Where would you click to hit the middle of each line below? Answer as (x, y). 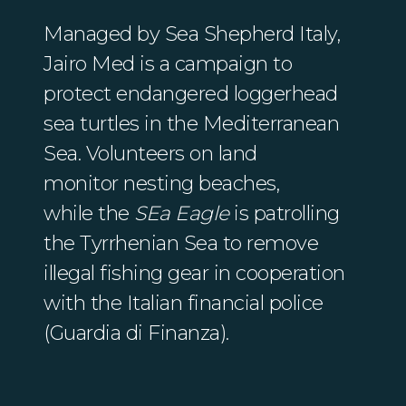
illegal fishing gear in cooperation (194, 273)
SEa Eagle (182, 213)
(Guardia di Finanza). (136, 333)
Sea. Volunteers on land (150, 153)
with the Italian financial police (184, 303)
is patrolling (284, 213)
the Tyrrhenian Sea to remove (181, 243)
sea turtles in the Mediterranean (191, 123)
